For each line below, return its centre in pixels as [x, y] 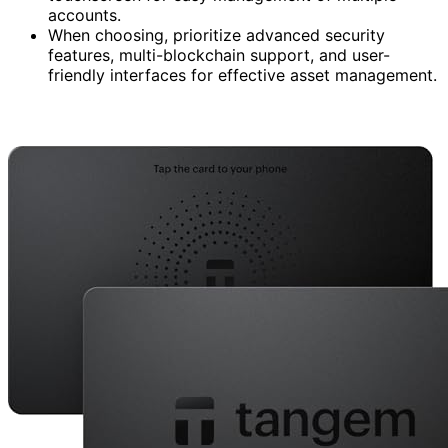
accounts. [84, 14]
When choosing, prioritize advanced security [216, 34]
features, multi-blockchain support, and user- [219, 54]
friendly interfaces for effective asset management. [242, 74]
